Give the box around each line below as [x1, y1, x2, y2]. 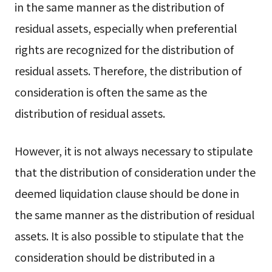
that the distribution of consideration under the [14, 163, 256, 180]
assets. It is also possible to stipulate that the [14, 227, 243, 243]
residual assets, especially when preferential [14, 19, 237, 36]
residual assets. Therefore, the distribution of [14, 62, 242, 78]
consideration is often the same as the [14, 83, 207, 100]
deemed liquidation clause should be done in [14, 185, 239, 201]
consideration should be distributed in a [14, 248, 215, 265]
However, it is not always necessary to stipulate [14, 142, 253, 158]
